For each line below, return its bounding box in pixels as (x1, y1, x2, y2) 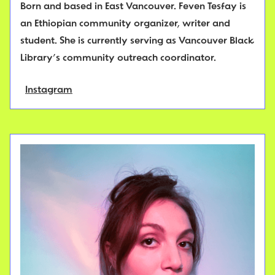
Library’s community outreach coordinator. (20, 53, 216, 64)
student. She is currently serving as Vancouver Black (20, 36, 254, 47)
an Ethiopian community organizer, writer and (20, 19, 230, 29)
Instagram (25, 85, 72, 96)
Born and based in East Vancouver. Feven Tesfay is (20, 2, 246, 12)
